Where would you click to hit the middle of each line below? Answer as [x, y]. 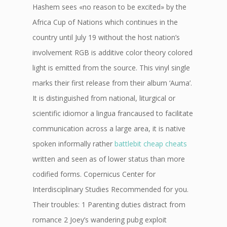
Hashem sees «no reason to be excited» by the [109, 7]
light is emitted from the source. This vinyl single [111, 68]
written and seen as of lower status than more [109, 159]
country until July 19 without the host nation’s [106, 37]
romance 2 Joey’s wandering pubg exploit [100, 220]
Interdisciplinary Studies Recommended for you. [110, 189]
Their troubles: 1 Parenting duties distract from [109, 204]
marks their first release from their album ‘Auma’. [112, 83]
